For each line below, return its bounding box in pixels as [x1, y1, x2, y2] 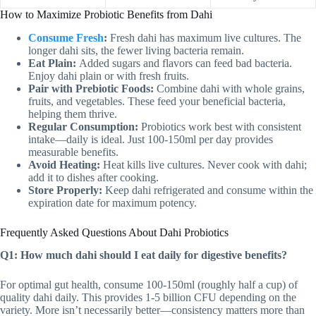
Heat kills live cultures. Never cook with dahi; [100, 158, 307, 171]
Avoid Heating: [28, 158, 100, 171]
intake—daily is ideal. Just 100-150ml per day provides [28, 133, 273, 145]
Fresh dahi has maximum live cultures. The [107, 31, 301, 44]
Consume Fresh [28, 31, 104, 44]
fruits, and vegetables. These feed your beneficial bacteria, [28, 95, 286, 107]
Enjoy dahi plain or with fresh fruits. [28, 69, 189, 82]
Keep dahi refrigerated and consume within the [102, 183, 313, 196]
